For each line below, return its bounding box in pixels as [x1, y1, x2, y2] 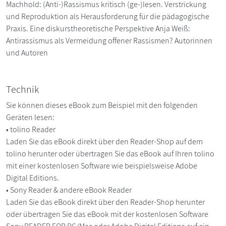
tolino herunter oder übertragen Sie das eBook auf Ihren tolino [6, 148, 214, 159]
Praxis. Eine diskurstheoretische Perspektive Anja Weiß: [6, 23, 190, 34]
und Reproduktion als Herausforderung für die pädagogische [6, 11, 209, 22]
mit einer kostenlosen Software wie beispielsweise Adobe [6, 160, 197, 171]
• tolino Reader [6, 124, 57, 135]
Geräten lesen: [6, 111, 54, 123]
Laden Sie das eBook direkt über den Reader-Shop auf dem [6, 136, 203, 147]
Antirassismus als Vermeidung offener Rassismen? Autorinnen [6, 35, 212, 46]
